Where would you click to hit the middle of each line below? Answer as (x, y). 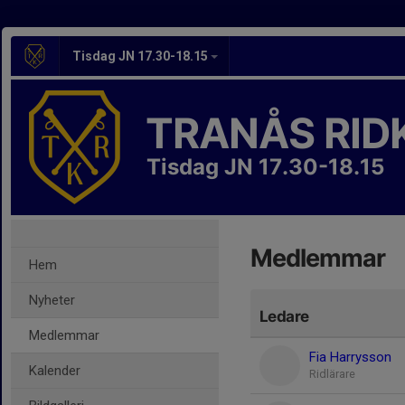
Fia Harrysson (350, 357)
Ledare (284, 316)
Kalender (55, 371)
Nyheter (52, 300)
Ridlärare (332, 374)
